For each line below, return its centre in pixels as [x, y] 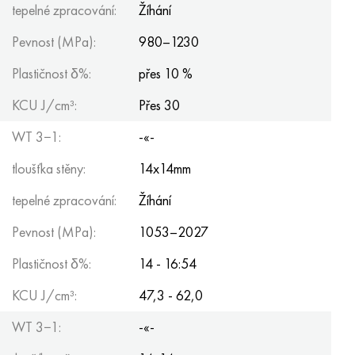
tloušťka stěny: [49, 168]
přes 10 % [166, 73]
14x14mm [165, 168]
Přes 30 [159, 105]
